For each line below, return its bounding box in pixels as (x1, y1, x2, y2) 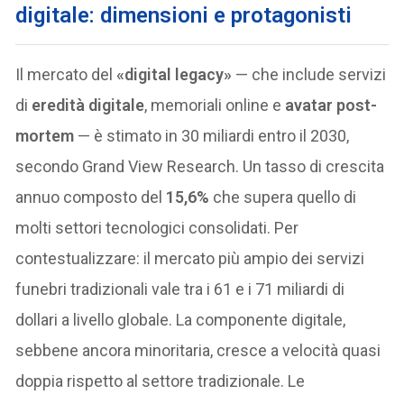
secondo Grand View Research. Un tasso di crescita (15, 156, 385, 176)
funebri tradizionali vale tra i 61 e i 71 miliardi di (15, 279, 345, 298)
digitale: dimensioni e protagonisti (15, 2, 353, 28)
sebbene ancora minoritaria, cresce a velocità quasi (15, 340, 381, 360)
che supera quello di (209, 187, 357, 207)
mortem (15, 125, 75, 145)
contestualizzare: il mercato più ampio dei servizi (15, 248, 365, 268)
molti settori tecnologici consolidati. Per (15, 217, 299, 237)
